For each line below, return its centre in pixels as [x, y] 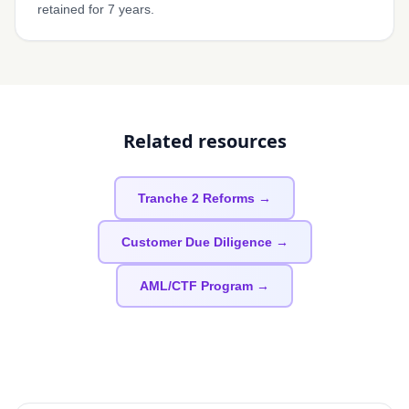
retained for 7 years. [96, 9]
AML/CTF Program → [204, 286]
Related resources [204, 141]
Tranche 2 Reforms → [204, 198]
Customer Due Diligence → [204, 242]
